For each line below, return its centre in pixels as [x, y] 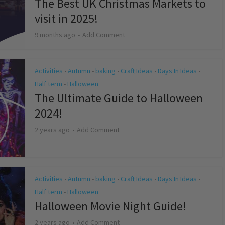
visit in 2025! [66, 19]
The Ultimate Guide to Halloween [119, 98]
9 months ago [55, 35]
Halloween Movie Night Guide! [110, 206]
